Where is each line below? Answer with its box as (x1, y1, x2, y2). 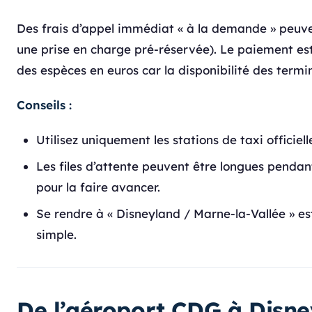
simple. (36, 227, 77, 242)
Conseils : (17, 97, 72, 112)
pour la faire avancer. (36, 180, 160, 194)
